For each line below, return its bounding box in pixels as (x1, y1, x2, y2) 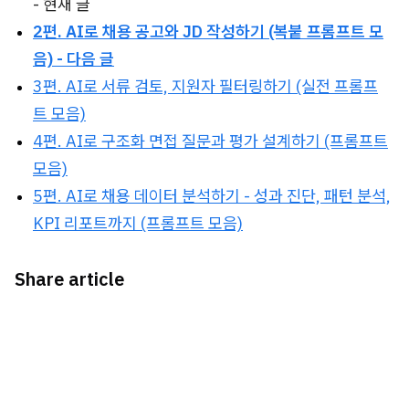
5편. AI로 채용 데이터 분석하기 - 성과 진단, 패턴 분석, (33, 185, 391, 206)
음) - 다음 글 (33, 48, 114, 69)
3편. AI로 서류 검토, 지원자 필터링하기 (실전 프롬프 (33, 76, 378, 97)
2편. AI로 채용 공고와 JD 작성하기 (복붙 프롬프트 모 (33, 21, 383, 42)
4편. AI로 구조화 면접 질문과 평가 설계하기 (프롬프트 (33, 131, 388, 152)
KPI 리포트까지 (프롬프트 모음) (33, 213, 243, 234)
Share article (15, 267, 124, 291)
